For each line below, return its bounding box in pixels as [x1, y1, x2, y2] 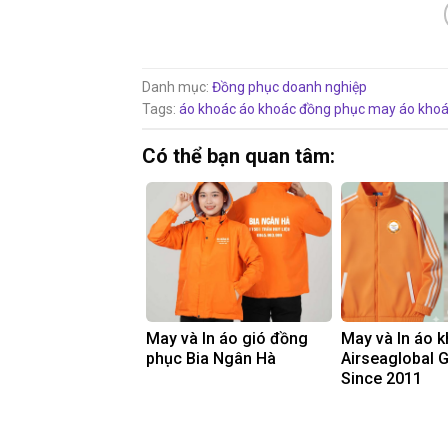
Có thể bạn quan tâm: [142, 144, 335, 169]
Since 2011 [341, 369, 422, 389]
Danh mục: [142, 79, 212, 96]
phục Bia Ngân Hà [146, 349, 276, 369]
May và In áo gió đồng [146, 329, 308, 349]
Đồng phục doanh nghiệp [212, 79, 367, 96]
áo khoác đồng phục [239, 101, 365, 118]
